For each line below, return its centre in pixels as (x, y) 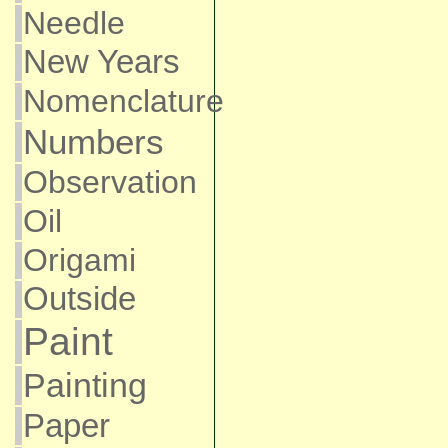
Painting (84, 385)
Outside (79, 299)
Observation (109, 182)
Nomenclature (123, 101)
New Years (101, 62)
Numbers (93, 141)
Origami (79, 260)
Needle (73, 23)
